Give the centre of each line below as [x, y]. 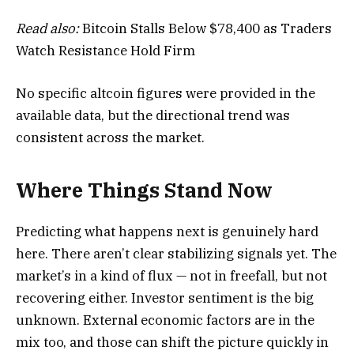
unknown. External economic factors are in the [165, 320]
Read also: [47, 28]
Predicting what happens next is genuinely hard [167, 232]
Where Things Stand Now [144, 190]
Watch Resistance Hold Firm [105, 50]
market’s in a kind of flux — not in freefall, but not [171, 276]
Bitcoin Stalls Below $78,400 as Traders [205, 28]
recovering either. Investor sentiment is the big [165, 298]
